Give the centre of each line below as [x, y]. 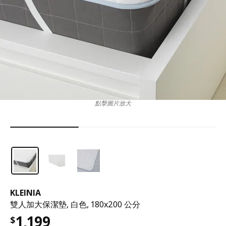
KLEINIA [25, 193]
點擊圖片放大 [113, 103]
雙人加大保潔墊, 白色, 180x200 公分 [75, 204]
